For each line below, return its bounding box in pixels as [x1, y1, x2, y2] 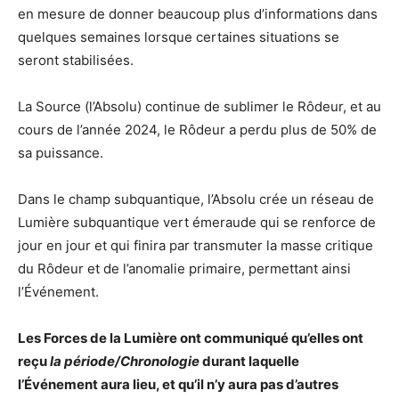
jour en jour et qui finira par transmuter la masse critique [18, 236, 373, 254]
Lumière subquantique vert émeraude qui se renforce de [18, 213, 376, 231]
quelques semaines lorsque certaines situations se [18, 28, 339, 45]
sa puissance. [18, 143, 103, 161]
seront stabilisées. [18, 51, 134, 69]
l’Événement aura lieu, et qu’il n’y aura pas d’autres [18, 375, 338, 393]
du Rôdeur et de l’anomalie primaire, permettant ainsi [18, 259, 351, 277]
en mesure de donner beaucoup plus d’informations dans [18, 4, 378, 22]
